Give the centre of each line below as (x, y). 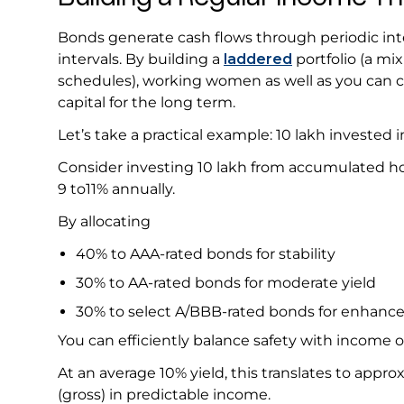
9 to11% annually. (118, 189)
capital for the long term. (152, 103)
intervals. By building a (141, 60)
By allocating (106, 222)
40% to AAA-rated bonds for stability (207, 254)
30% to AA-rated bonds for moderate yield (228, 283)
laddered (258, 60)
